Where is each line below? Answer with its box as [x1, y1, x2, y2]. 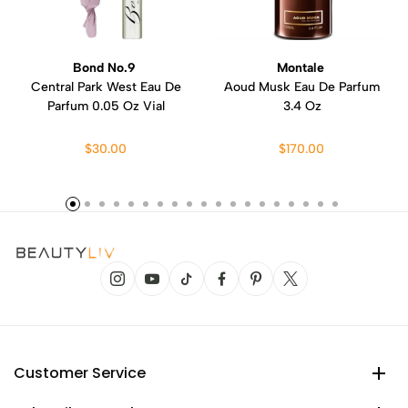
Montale [276, 60, 328, 76]
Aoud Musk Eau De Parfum [224, 79, 380, 95]
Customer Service [14, 362, 146, 383]
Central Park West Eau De [31, 79, 181, 95]
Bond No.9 [73, 60, 139, 76]
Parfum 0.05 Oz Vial [47, 98, 165, 114]
